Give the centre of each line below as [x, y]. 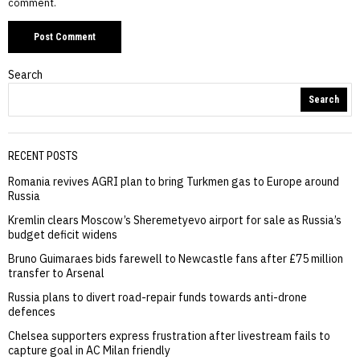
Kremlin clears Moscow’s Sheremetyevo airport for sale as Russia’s [175, 221]
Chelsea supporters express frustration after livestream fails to [169, 336]
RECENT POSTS [43, 156]
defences [32, 312]
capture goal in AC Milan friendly [89, 351]
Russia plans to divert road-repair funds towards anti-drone [157, 298]
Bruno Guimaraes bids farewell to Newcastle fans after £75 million [176, 259]
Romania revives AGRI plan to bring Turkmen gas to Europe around [174, 182]
